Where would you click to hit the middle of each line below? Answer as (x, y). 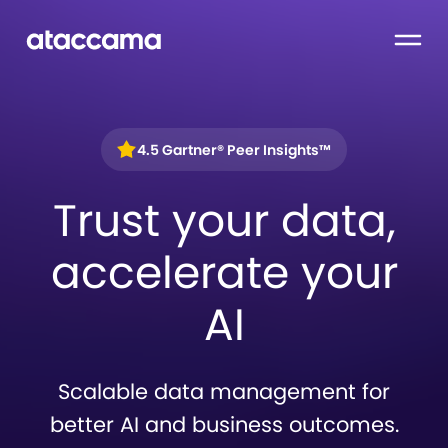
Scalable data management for (224, 391)
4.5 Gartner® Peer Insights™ (234, 149)
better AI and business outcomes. (224, 424)
